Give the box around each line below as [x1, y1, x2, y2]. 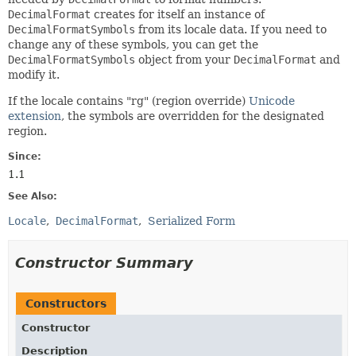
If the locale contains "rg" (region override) [8, 95, 249, 107]
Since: [8, 151, 41, 162]
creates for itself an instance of [91, 8, 265, 21]
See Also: [8, 191, 57, 202]
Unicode [249, 95, 295, 107]
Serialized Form [148, 215, 235, 227]
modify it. [8, 68, 60, 81]
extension [8, 110, 61, 122]
